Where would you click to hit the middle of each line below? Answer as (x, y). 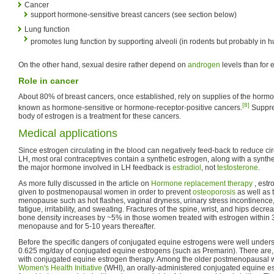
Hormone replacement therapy (203, 183)
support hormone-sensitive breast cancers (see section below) (134, 14)
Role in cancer (48, 80)
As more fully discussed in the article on (85, 183)
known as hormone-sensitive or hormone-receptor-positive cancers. (130, 107)
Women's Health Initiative (60, 268)
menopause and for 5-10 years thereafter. (87, 226)
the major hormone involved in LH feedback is (95, 167)
